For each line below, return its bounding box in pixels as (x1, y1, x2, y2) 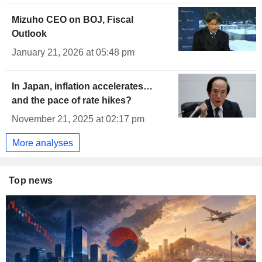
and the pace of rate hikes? (12, 95, 132, 106)
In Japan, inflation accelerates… (12, 81, 153, 92)
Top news (9, 175, 53, 186)
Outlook (12, 29, 47, 39)
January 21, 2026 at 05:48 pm (12, 47, 135, 58)
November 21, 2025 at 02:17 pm (12, 114, 144, 125)
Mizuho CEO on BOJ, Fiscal (12, 15, 133, 25)
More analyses (12, 137, 73, 148)
